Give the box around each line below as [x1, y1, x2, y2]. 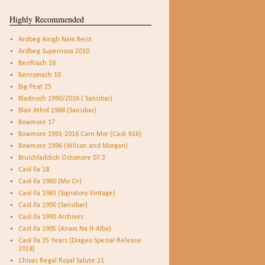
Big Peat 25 [18, 83, 51, 91]
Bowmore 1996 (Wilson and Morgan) [18, 143, 128, 150]
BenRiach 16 [18, 60, 56, 67]
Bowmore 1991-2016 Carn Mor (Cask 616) [18, 131, 141, 138]
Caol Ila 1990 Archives [18, 214, 83, 221]
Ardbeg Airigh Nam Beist [18, 36, 92, 43]
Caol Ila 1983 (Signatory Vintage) [18, 190, 115, 197]
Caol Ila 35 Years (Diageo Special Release [18, 237, 141, 244]
